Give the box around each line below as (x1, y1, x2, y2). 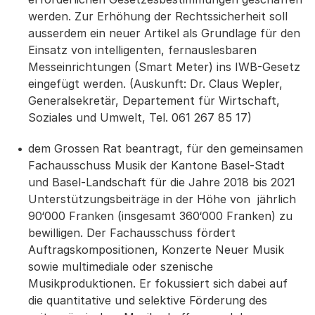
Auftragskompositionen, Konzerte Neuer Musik (28, 243, 284, 257)
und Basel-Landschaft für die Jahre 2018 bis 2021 (28, 175, 295, 189)
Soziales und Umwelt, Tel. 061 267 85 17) (28, 110, 252, 124)
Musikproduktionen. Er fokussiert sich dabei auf (28, 276, 288, 290)
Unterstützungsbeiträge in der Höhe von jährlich (28, 192, 296, 206)
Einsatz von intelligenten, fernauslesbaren (28, 43, 257, 57)
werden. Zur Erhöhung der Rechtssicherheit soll (28, 9, 288, 23)
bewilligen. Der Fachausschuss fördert (28, 226, 236, 240)
